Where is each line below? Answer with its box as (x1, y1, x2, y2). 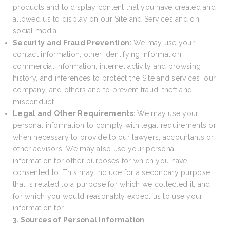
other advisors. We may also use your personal (13, 145, 177, 153)
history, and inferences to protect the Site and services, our (13, 74, 216, 82)
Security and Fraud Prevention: (13, 39, 133, 47)
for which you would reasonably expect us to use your (13, 192, 203, 200)
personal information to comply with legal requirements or (13, 121, 216, 129)
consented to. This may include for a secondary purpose (13, 168, 210, 177)
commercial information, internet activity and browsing (13, 62, 201, 70)
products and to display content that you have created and (13, 3, 216, 11)
